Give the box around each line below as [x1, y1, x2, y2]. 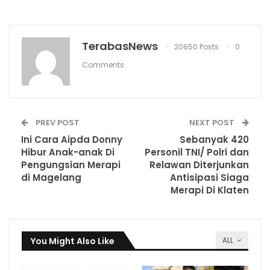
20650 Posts [174, 42, 219, 52]
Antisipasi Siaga [170, 171, 249, 184]
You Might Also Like [31, 235, 115, 248]
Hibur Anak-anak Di [21, 146, 115, 159]
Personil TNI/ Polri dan [145, 146, 249, 159]
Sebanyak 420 [180, 133, 249, 146]
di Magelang [21, 171, 81, 184]
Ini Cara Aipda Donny [21, 133, 122, 146]
